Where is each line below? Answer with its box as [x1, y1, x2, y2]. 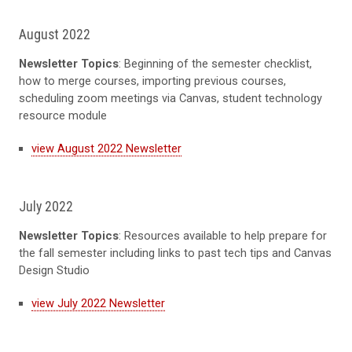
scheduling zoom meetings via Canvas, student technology [19, 90, 322, 105]
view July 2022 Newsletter [31, 295, 165, 310]
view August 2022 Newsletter [31, 141, 181, 156]
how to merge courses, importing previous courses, [19, 73, 286, 88]
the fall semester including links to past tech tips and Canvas [19, 245, 332, 260]
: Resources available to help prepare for [119, 228, 327, 243]
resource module [19, 108, 107, 123]
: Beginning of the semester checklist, [119, 56, 312, 71]
